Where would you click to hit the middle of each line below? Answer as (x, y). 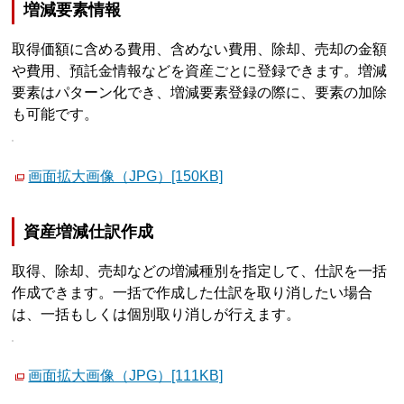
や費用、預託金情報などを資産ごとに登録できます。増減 (200, 71)
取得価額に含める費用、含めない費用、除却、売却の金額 (200, 50)
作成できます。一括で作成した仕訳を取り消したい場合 (193, 292)
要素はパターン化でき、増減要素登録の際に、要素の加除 (200, 93)
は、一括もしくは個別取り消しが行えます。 (156, 314)
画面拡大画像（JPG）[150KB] (126, 177)
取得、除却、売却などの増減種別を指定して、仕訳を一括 (200, 271)
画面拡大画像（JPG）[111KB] (126, 376)
